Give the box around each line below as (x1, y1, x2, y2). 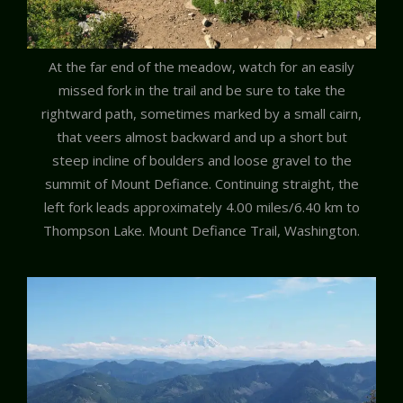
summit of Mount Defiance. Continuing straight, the (44, 175, 359, 193)
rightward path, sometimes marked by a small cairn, (41, 104, 362, 123)
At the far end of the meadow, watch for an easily (49, 58, 354, 76)
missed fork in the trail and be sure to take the (58, 81, 345, 100)
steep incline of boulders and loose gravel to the (51, 151, 352, 170)
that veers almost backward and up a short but (56, 128, 347, 147)
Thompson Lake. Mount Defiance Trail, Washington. (43, 221, 360, 240)
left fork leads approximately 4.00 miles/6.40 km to (43, 198, 360, 217)
